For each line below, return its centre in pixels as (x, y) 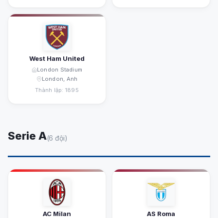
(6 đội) (57, 138)
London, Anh (60, 79)
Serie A (27, 136)
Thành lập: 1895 (57, 90)
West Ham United (57, 58)
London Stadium (60, 70)
